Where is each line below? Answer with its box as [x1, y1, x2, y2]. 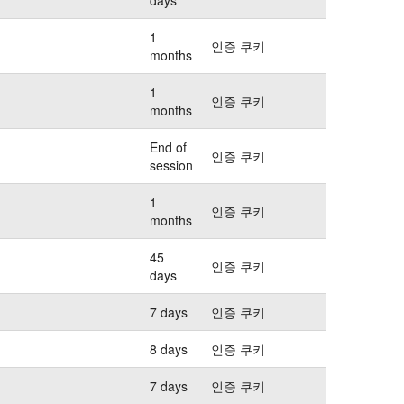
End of [150, 137, 187, 156]
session [150, 155, 193, 174]
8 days [150, 339, 188, 358]
